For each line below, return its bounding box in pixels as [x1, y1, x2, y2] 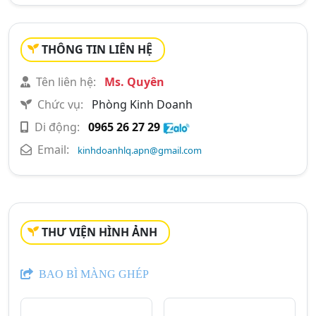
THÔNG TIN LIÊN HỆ [42, 42, 152, 57]
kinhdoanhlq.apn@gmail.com [78, 144, 202, 157]
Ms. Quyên [102, 74, 164, 90]
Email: [37, 142, 69, 157]
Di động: [35, 119, 80, 135]
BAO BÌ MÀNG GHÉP [36, 268, 149, 280]
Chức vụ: [37, 97, 83, 112]
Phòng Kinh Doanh [89, 97, 193, 112]
